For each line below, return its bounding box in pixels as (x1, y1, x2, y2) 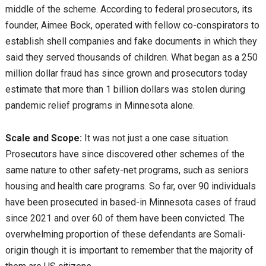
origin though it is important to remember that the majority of (5, 245, 254, 256)
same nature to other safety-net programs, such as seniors (5, 164, 249, 176)
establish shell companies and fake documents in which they (5, 36, 257, 47)
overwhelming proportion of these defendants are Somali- (5, 229, 246, 240)
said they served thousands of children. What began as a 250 (5, 52, 258, 64)
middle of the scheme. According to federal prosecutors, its (5, 4, 252, 15)
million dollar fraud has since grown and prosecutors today (5, 68, 248, 80)
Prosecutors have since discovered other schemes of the (5, 148, 245, 160)
